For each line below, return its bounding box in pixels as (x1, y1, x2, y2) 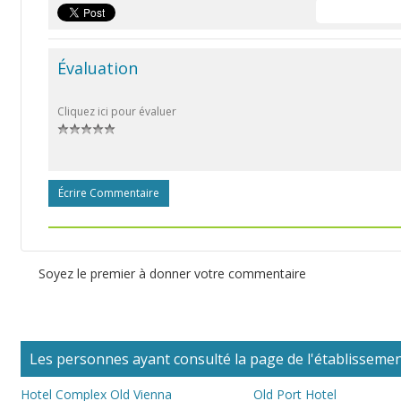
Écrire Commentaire (58, 185, 159, 201)
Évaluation (57, 57, 138, 80)
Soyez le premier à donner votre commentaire (38, 265, 306, 283)
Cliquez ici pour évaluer (57, 104, 176, 120)
